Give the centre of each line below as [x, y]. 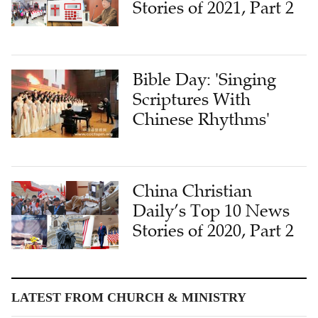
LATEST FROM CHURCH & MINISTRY [129, 297]
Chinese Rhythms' [202, 119]
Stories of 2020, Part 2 [214, 230]
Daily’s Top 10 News [212, 210]
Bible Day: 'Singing [205, 79]
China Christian [193, 191]
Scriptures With [192, 99]
